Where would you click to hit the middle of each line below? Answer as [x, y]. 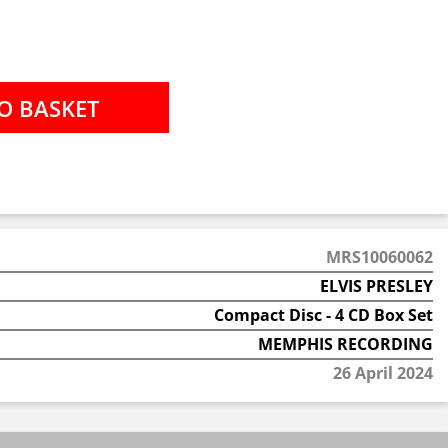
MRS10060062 [379, 257]
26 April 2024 [382, 373]
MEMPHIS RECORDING [345, 344]
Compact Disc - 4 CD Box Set [323, 315]
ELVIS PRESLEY [376, 286]
